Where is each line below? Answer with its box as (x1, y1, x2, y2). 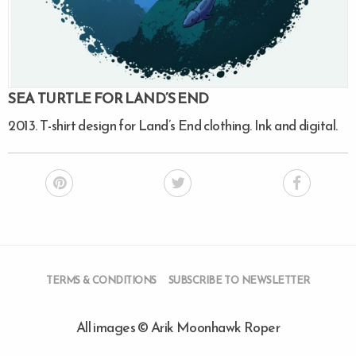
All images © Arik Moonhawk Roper (75, 317, 281, 339)
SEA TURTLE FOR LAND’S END (8, 87, 209, 110)
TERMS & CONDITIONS (46, 273, 157, 288)
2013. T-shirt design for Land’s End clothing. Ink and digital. (8, 115, 338, 137)
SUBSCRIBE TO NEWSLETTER (168, 273, 310, 288)
